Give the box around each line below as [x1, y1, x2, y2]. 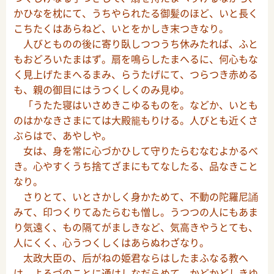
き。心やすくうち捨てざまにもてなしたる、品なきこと [13, 158, 258, 174]
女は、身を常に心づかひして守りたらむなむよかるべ [13, 143, 258, 158]
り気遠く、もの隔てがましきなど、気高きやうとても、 [13, 220, 258, 235]
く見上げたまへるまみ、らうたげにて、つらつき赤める [13, 67, 258, 82]
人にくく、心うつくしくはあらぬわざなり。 [13, 235, 209, 250]
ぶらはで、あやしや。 [13, 128, 111, 143]
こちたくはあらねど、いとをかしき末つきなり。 [13, 21, 229, 36]
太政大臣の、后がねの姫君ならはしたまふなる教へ [13, 250, 248, 265]
